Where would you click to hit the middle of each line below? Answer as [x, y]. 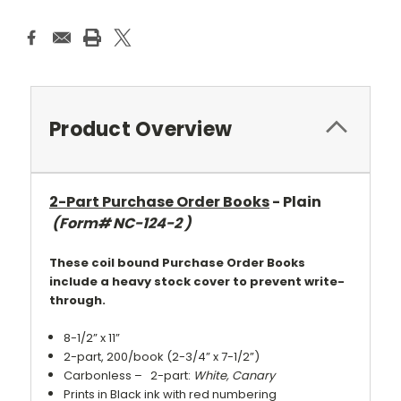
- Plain [295, 202]
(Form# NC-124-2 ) [123, 223]
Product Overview [141, 129]
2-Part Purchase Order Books [159, 202]
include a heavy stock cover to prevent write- [197, 282]
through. [77, 300]
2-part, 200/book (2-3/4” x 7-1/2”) [162, 357]
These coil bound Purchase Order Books [177, 263]
